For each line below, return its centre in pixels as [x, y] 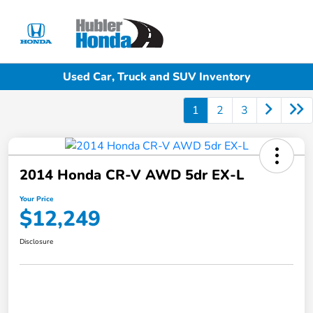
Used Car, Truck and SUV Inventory [156, 77]
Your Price [36, 199]
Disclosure [36, 242]
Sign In [274, 48]
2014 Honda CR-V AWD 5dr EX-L [132, 175]
